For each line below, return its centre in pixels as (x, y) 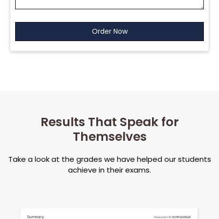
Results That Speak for (109, 122)
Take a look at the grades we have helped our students (109, 159)
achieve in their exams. (109, 170)
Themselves (109, 137)
